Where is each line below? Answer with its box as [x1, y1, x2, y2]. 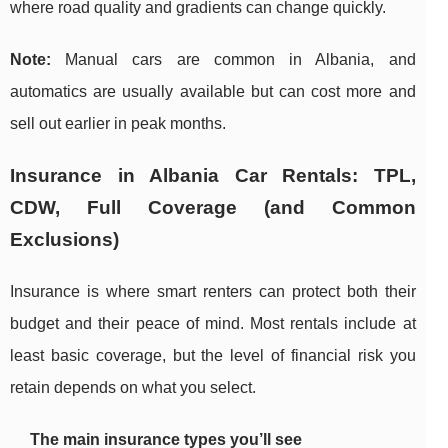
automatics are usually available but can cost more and [10, 83, 416, 101]
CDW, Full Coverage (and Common [10, 197, 416, 219]
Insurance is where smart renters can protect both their [10, 283, 416, 301]
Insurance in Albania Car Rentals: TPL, [10, 165, 416, 187]
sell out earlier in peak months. [10, 115, 226, 133]
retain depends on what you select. [10, 379, 256, 397]
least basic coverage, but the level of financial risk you [10, 347, 416, 365]
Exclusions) [10, 229, 119, 251]
